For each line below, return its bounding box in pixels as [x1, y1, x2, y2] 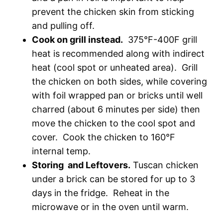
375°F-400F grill [123, 34, 197, 45]
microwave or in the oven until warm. [32, 202, 191, 213]
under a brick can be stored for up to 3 [32, 174, 195, 185]
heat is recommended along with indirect [32, 48, 205, 59]
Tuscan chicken [130, 160, 199, 171]
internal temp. [32, 146, 91, 157]
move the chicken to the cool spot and [32, 118, 195, 129]
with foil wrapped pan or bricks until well [32, 90, 203, 101]
